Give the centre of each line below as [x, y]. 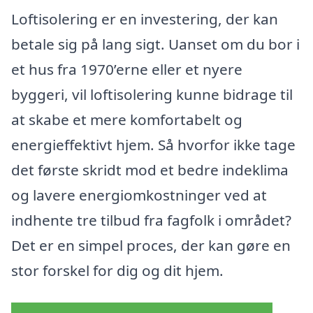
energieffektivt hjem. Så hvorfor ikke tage [153, 145]
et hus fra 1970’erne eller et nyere [127, 70]
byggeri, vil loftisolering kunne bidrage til [152, 95]
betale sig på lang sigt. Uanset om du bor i [155, 44]
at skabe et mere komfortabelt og [127, 120]
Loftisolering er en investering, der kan [145, 19]
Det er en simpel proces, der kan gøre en [151, 246]
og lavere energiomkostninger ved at [139, 195]
